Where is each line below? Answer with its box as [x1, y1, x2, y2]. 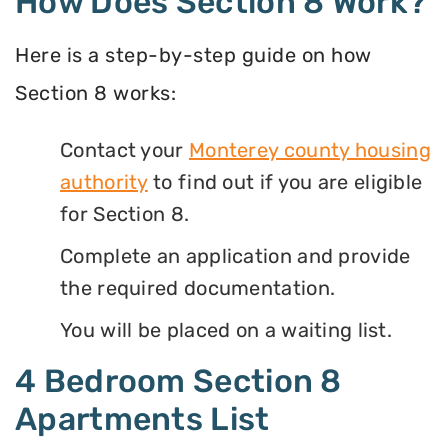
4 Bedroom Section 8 [15, 362, 342, 401]
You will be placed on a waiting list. [60, 318, 393, 343]
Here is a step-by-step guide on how [15, 42, 372, 67]
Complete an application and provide [60, 244, 411, 269]
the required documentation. [60, 276, 336, 301]
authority [60, 170, 148, 195]
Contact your [60, 138, 189, 163]
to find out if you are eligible [147, 170, 423, 195]
